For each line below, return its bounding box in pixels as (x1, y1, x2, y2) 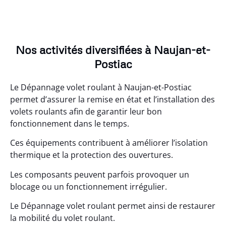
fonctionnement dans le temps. (10, 118, 129, 129)
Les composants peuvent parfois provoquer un (10, 168, 189, 180)
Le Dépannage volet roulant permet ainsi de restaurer (10, 200, 215, 212)
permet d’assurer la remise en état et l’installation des (10, 93, 215, 105)
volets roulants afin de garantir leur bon (10, 105, 162, 117)
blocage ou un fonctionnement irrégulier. (10, 181, 167, 192)
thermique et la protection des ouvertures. (10, 149, 173, 161)
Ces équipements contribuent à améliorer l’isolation (10, 137, 208, 149)
